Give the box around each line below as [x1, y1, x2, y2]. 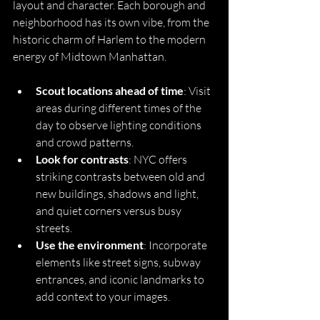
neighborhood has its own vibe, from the [13, 15, 211, 29]
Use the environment [36, 238, 144, 251]
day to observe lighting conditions [36, 118, 204, 132]
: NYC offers [129, 152, 189, 166]
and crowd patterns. [36, 135, 134, 149]
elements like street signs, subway [36, 255, 203, 269]
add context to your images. [36, 289, 170, 304]
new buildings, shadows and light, [36, 186, 201, 201]
